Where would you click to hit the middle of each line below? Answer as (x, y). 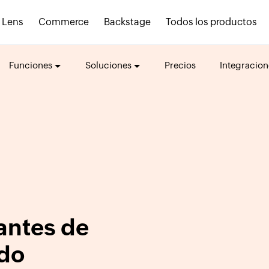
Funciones (30, 65)
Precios (180, 65)
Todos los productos (211, 22)
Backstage (127, 22)
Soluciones (108, 65)
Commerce (64, 22)
